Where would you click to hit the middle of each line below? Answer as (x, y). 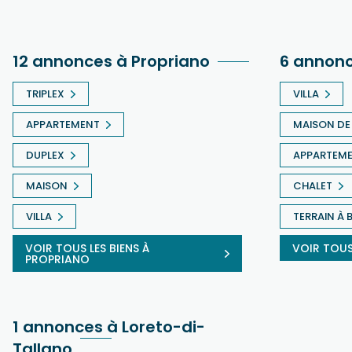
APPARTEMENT (63, 124)
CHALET (313, 185)
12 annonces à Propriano (111, 61)
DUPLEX (45, 155)
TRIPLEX (45, 93)
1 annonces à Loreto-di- (109, 326)
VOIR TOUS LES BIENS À (87, 248)
